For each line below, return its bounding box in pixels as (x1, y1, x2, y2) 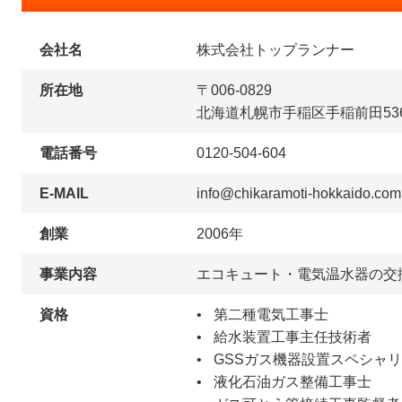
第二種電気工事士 (214, 306, 329, 322)
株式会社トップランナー (197, 41, 354, 57)
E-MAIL (39, 185, 89, 201)
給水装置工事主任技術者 (214, 328, 372, 345)
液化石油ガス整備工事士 (214, 373, 372, 389)
